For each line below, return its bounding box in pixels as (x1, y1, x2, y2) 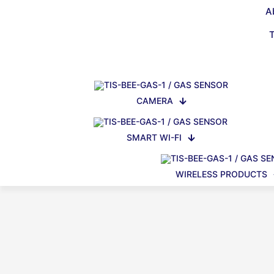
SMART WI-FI (127, 132, 182, 143)
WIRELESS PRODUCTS (175, 169, 267, 179)
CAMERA (136, 95, 174, 106)
